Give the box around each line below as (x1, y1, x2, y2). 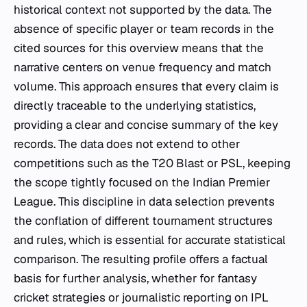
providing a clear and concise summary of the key (14, 116, 278, 132)
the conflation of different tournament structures (14, 212, 273, 228)
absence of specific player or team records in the (14, 21, 274, 36)
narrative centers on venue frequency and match (14, 59, 271, 75)
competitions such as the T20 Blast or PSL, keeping (14, 155, 291, 171)
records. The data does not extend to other (14, 136, 240, 151)
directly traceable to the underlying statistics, (14, 97, 256, 113)
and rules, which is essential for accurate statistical (14, 232, 286, 247)
